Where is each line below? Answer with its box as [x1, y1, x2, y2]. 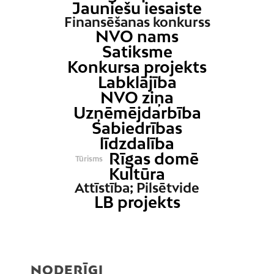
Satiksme [102, 42, 172, 61]
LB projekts [94, 193, 180, 212]
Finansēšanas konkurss [64, 14, 210, 30]
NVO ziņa [100, 88, 174, 107]
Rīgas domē [108, 149, 199, 168]
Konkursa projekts [67, 57, 207, 76]
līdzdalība [100, 134, 174, 153]
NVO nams [95, 27, 179, 46]
